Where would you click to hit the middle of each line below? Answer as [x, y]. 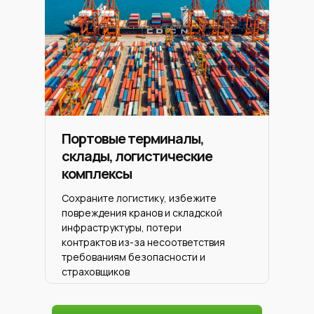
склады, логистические [137, 156]
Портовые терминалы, [133, 138]
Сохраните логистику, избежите [139, 198]
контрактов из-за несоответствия [143, 242]
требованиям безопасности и [134, 257]
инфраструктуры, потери [122, 227]
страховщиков [96, 272]
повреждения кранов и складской [142, 213]
